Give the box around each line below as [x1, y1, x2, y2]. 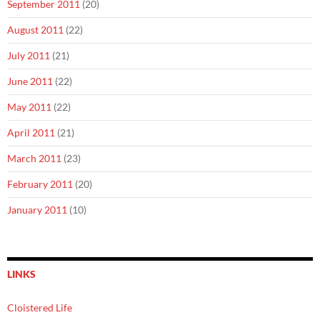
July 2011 [7, 49, 50, 61]
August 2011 [7, 24, 64, 36]
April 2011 [7, 126, 55, 139]
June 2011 [7, 75, 53, 87]
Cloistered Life [7, 301, 72, 314]
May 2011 [7, 101, 51, 113]
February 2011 [7, 178, 73, 190]
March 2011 [7, 152, 61, 164]
